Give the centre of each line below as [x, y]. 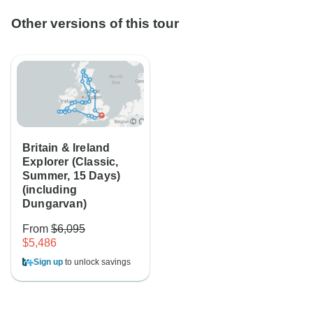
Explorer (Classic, [71, 162]
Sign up [48, 262]
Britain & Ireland [66, 148]
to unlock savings [97, 262]
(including [50, 190]
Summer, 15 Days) [72, 176]
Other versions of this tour [95, 24]
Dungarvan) [54, 204]
